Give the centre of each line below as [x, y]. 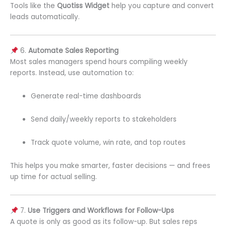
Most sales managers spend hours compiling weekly [99, 62]
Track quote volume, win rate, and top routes [108, 142]
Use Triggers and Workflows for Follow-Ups [101, 211]
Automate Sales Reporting [73, 51]
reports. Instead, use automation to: [72, 73]
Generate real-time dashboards [86, 96]
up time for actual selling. [53, 177]
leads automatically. [45, 17]
